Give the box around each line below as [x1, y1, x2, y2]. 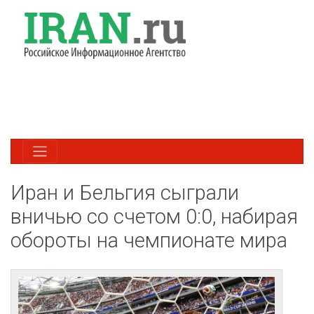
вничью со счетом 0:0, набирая [11, 204, 298, 228]
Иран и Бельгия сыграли [11, 180, 239, 205]
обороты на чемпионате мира [11, 228, 287, 252]
